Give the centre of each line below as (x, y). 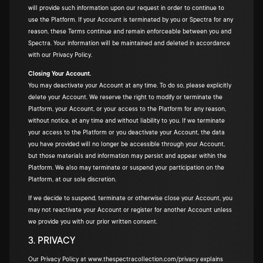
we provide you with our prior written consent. (93, 222)
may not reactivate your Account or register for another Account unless (130, 210)
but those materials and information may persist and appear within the (127, 156)
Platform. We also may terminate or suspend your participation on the (126, 168)
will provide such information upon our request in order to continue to (126, 8)
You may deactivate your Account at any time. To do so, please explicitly (130, 86)
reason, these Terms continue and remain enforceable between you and (130, 32)
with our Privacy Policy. (60, 55)
